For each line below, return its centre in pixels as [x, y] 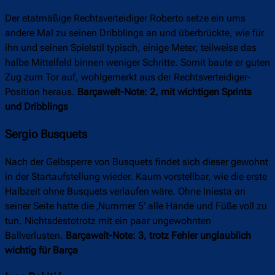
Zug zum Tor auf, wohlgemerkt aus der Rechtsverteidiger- [128, 77]
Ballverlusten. [35, 235]
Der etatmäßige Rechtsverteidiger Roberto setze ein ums [125, 18]
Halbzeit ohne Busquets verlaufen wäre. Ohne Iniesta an [125, 191]
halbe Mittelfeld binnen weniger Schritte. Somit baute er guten [137, 63]
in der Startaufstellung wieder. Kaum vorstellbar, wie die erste [136, 176]
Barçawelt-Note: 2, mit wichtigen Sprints [165, 92]
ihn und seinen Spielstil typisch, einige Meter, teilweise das [131, 48]
